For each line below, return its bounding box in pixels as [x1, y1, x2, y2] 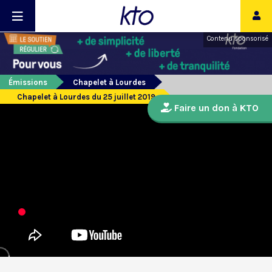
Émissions [8, 78, 47, 87]
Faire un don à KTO [172, 102, 259, 114]
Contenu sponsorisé [207, 35, 268, 42]
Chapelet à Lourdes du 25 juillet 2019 [17, 92, 155, 102]
